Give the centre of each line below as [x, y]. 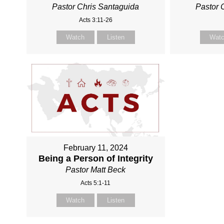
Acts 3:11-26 [95, 20]
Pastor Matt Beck [96, 170]
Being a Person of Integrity [95, 159]
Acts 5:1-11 [96, 183]
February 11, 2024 [95, 148]
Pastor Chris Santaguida [96, 6]
